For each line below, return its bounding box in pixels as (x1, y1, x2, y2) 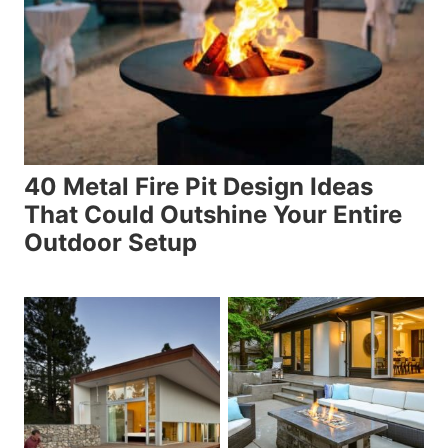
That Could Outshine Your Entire (24, 199, 402, 229)
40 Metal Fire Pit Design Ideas (24, 171, 373, 201)
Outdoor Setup (24, 227, 197, 257)
